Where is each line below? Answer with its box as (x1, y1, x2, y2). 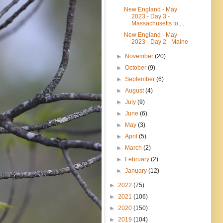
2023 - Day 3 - (131, 12, 170, 20)
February (125, 155, 151, 163)
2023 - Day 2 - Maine (131, 38, 188, 45)
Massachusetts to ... (131, 19, 184, 27)
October (125, 64, 148, 71)
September (125, 75, 157, 83)
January (125, 167, 149, 174)
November (125, 52, 155, 60)
